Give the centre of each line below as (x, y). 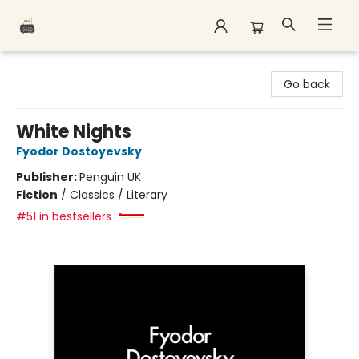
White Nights (74, 132)
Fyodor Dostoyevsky (79, 151)
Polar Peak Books (58, 67)
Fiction (37, 195)
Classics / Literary (119, 195)
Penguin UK (110, 177)
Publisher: (48, 177)
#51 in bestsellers (64, 216)
